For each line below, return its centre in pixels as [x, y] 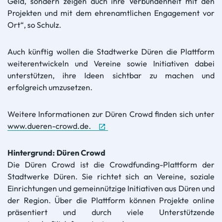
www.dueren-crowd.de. [49, 126]
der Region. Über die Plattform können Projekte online [111, 200]
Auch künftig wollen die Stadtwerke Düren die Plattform [111, 51]
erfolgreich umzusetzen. [50, 87]
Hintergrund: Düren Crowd [56, 152]
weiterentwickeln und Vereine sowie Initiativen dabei [111, 63]
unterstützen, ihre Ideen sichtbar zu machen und [111, 75]
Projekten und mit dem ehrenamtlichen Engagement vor [111, 13]
